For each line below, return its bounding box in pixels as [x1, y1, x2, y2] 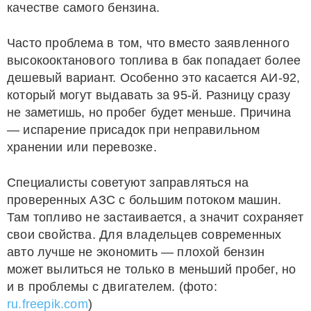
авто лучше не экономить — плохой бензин [7, 245, 265, 259]
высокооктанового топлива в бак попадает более [7, 53, 301, 67]
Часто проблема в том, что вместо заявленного [7, 36, 290, 50]
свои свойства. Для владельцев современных [7, 228, 282, 242]
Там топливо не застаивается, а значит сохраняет [7, 210, 303, 224]
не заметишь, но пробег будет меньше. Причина [7, 106, 292, 119]
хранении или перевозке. [7, 140, 157, 154]
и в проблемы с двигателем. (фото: [7, 280, 217, 294]
